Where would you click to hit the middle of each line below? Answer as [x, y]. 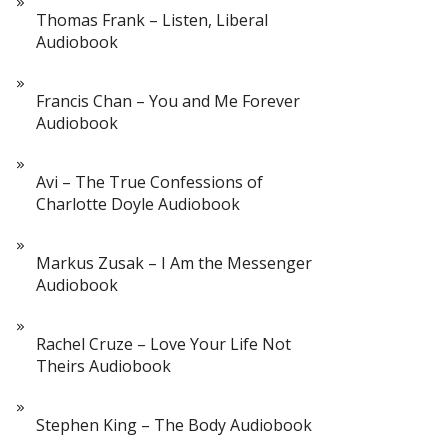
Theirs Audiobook [103, 366]
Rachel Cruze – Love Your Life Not [163, 344]
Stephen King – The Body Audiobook [174, 425]
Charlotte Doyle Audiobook [138, 204]
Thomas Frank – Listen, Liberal [152, 20]
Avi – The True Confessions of [149, 182]
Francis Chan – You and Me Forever [168, 101]
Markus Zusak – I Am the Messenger [174, 263]
